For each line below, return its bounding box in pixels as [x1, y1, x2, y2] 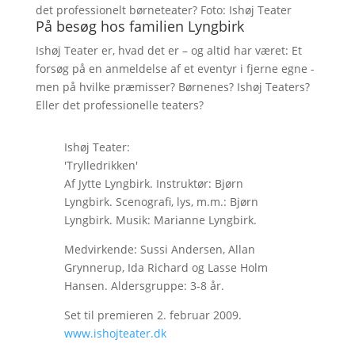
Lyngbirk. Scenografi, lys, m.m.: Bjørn [63, 194, 258, 210]
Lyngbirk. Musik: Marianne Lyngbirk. [63, 212, 257, 228]
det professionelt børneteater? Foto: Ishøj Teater [35, 2, 292, 18]
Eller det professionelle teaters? [35, 97, 204, 113]
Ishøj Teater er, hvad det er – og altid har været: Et [35, 43, 302, 59]
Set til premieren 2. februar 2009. [63, 307, 242, 323]
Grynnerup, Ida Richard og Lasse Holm [63, 260, 268, 276]
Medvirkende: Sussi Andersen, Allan [63, 242, 255, 258]
